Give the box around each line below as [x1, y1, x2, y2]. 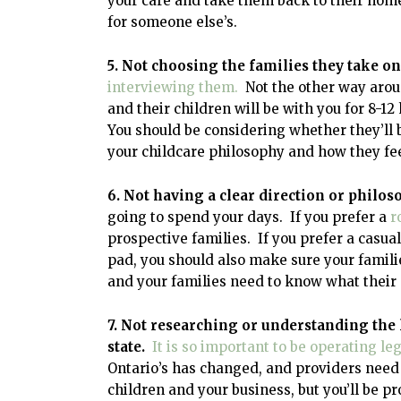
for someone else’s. [107, 13, 237, 30]
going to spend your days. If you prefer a [107, 208, 387, 226]
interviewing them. [107, 78, 238, 96]
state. [107, 337, 145, 355]
